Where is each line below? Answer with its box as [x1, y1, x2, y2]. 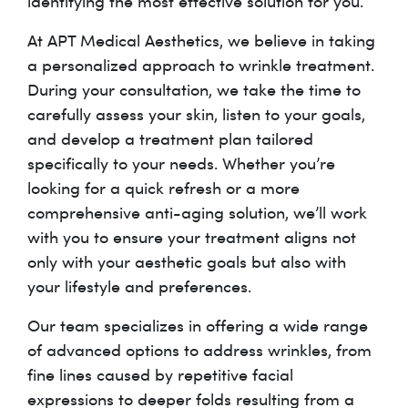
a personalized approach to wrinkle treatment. [27, 53, 374, 76]
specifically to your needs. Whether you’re [27, 151, 335, 174]
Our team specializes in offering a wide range [27, 313, 368, 336]
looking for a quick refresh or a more [27, 176, 300, 199]
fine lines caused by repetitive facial [27, 362, 293, 385]
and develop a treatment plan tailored [27, 127, 313, 149]
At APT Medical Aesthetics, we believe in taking [27, 28, 375, 51]
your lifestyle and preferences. [27, 274, 251, 297]
